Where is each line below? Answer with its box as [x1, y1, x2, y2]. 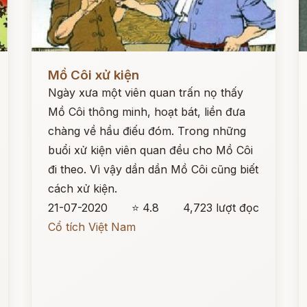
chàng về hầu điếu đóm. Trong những [48, 124, 247, 138]
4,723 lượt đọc [182, 201, 259, 214]
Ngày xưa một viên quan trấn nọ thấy [48, 86, 244, 99]
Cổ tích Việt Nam [48, 220, 136, 234]
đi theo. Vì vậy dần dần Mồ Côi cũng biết [48, 162, 259, 176]
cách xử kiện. [48, 182, 118, 195]
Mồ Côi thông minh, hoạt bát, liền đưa [48, 105, 246, 119]
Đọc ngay [32, 58, 82, 71]
